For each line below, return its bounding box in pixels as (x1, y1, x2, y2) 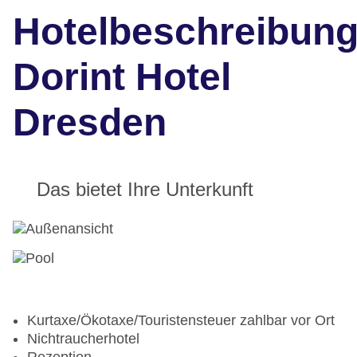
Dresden (13, 101, 167, 144)
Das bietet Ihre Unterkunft (37, 178, 253, 201)
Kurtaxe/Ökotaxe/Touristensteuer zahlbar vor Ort (27, 312, 335, 329)
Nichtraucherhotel (27, 331, 139, 347)
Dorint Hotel (13, 56, 231, 99)
